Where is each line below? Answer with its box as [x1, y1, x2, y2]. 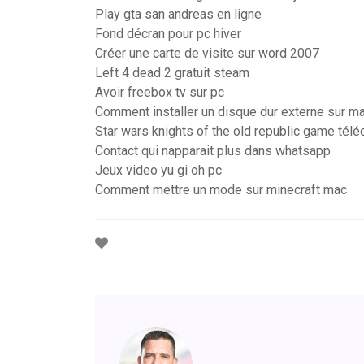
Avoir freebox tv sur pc [95, 84, 224, 100]
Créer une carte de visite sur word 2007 [95, 45, 319, 61]
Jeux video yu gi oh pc [95, 162, 222, 178]
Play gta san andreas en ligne [95, 6, 262, 22]
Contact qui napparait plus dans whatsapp [95, 143, 331, 158]
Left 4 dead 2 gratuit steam [95, 65, 249, 80]
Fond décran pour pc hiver [95, 26, 241, 41]
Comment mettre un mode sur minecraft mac [95, 182, 347, 197]
